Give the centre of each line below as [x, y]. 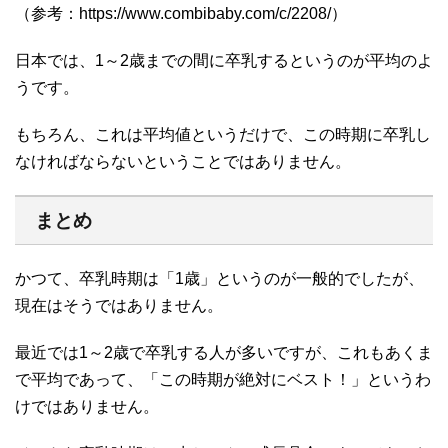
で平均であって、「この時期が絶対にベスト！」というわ [223, 379]
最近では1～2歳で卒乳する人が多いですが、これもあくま [224, 352]
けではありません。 [87, 406]
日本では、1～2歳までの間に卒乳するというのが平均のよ [224, 60]
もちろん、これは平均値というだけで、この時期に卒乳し [223, 134]
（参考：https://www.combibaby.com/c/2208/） [181, 13]
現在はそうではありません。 [119, 305]
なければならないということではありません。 [183, 161]
